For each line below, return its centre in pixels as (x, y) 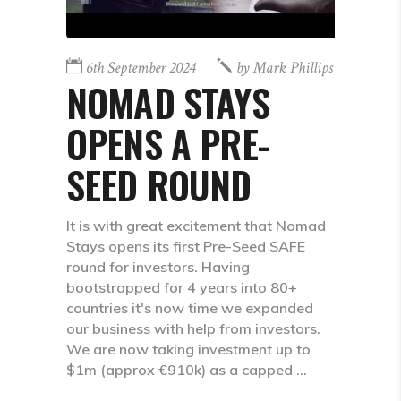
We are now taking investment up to (188, 349)
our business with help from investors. (193, 328)
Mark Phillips (293, 67)
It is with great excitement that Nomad (196, 225)
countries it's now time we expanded (190, 307)
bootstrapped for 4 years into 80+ (182, 287)
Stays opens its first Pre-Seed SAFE (186, 246)
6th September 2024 (141, 67)
